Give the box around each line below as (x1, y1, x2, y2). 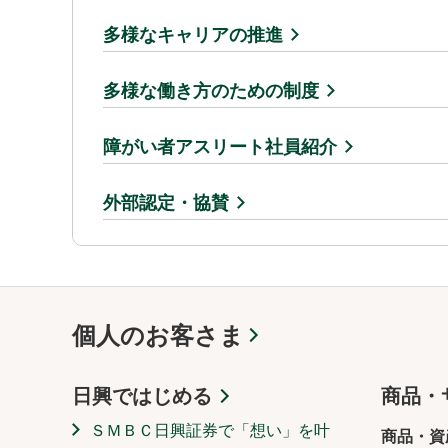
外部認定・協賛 (103, 192, 229, 213)
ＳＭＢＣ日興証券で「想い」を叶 (90, 421, 330, 439)
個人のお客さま (72, 321, 244, 349)
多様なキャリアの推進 (103, 24, 283, 45)
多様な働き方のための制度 (103, 80, 319, 101)
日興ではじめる (72, 384, 212, 407)
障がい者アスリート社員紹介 (103, 136, 337, 157)
